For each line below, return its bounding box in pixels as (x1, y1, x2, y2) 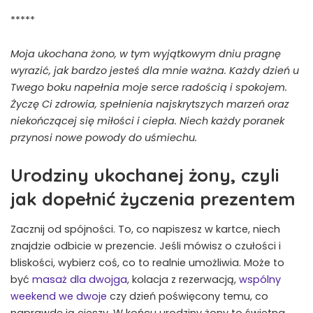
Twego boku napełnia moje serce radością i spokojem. (10, 80, 287, 95)
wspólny (239, 272, 281, 286)
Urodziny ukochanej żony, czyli (10, 163, 279, 187)
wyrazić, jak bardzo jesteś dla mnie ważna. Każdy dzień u (10, 64, 299, 78)
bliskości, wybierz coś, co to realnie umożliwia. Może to (10, 255, 284, 270)
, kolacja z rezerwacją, (127, 272, 239, 286)
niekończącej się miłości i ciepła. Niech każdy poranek (10, 114, 284, 129)
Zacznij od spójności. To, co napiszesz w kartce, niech (10, 221, 280, 236)
